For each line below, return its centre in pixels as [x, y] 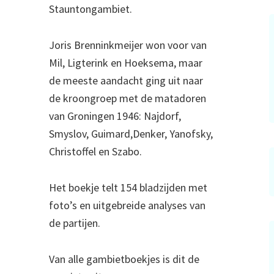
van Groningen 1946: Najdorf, [115, 116]
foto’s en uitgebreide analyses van [127, 206]
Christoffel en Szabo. [95, 152]
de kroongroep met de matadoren [128, 98]
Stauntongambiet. [91, 9]
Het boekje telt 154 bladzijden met [128, 188]
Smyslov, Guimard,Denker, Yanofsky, [131, 134]
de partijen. [75, 223]
